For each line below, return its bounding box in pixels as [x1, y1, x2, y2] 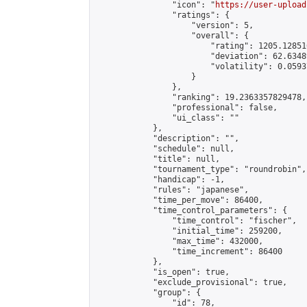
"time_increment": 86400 [95, 247, 282, 256]
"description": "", [95, 134, 239, 143]
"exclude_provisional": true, [95, 278, 287, 287]
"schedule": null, [95, 144, 234, 153]
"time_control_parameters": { [95, 206, 287, 215]
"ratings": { [95, 10, 230, 20]
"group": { [95, 288, 201, 297]
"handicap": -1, [95, 175, 225, 184]
